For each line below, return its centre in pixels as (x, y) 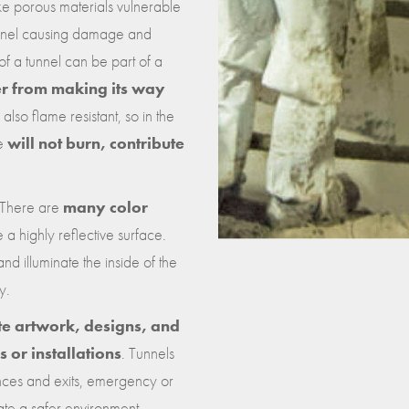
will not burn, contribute (96, 142)
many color (105, 206)
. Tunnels (148, 352)
